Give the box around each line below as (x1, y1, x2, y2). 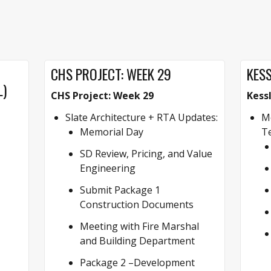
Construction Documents (80, 197, 194, 211)
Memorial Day (80, 125, 144, 139)
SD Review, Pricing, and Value (80, 146, 213, 160)
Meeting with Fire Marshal (80, 219, 200, 233)
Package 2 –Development (80, 255, 195, 269)
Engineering (80, 161, 136, 175)
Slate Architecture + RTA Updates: (65, 110, 218, 124)
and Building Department (80, 233, 195, 247)
